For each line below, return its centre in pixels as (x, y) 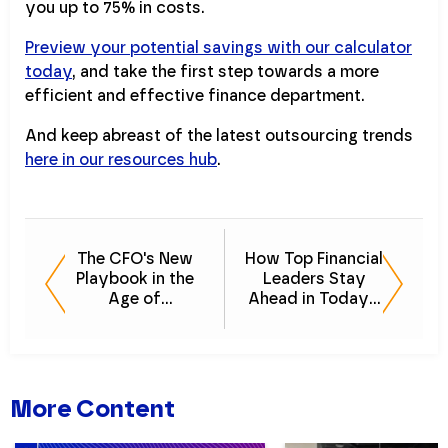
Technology (134, 318)
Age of (134, 298)
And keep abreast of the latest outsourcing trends (219, 135)
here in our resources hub (121, 159)
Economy (314, 318)
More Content (92, 408)
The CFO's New (134, 258)
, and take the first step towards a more (225, 71)
